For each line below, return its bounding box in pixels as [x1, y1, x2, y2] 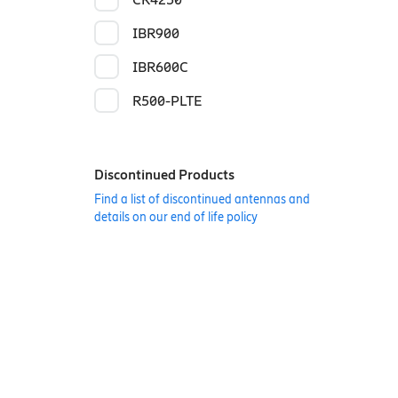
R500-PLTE [131, 92, 203, 109]
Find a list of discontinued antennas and [93, 192, 310, 207]
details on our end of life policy [93, 210, 258, 225]
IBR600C [131, 59, 188, 76]
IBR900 [131, 25, 179, 42]
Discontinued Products [93, 166, 235, 183]
